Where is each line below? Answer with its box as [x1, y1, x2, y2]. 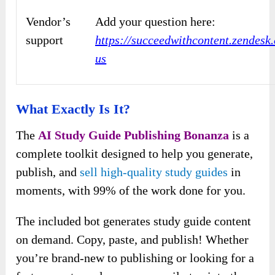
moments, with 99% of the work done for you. [16, 184, 246, 198]
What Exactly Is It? [16, 101, 131, 117]
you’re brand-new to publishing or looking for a [16, 251, 255, 265]
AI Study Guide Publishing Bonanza [38, 128, 230, 142]
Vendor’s [26, 15, 71, 29]
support [26, 33, 64, 47]
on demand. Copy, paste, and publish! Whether [16, 233, 249, 247]
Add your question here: [95, 15, 216, 29]
